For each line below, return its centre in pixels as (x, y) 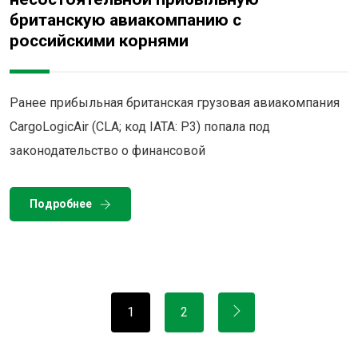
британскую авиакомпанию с (125, 20)
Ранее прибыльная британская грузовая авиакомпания (175, 102)
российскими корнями (99, 40)
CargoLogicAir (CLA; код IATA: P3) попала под (140, 126)
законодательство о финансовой (107, 150)
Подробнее (61, 203)
